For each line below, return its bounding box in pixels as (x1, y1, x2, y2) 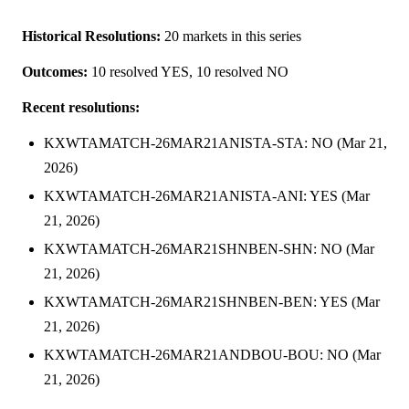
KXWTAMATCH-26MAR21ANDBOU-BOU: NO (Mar (44, 347, 381, 363)
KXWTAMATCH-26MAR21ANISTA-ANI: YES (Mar (44, 188, 370, 204)
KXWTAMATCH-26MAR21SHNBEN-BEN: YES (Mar (44, 294, 380, 310)
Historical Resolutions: (22, 28, 161, 45)
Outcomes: (22, 64, 88, 80)
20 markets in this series (161, 28, 301, 45)
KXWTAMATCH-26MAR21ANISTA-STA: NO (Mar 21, (44, 135, 387, 152)
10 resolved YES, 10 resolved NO (88, 64, 288, 80)
